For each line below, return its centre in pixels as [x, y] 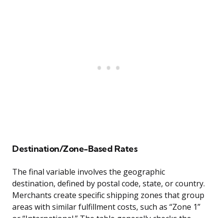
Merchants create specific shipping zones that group [108, 195]
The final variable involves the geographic [89, 172]
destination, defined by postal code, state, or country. [109, 184]
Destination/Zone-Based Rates [75, 149]
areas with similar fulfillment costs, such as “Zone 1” [106, 207]
